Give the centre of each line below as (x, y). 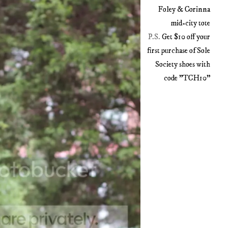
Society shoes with (182, 65)
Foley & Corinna (184, 10)
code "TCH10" (187, 78)
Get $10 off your (186, 37)
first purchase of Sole (178, 51)
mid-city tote (190, 23)
